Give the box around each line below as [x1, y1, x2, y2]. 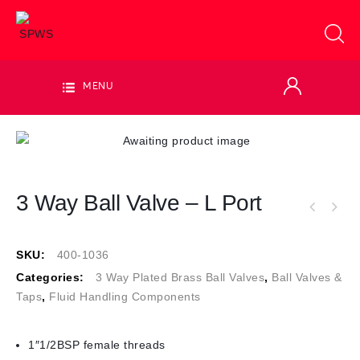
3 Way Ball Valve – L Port [16, 190, 262, 215]
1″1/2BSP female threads [28, 338, 166, 352]
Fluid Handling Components [49, 290, 201, 304]
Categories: [16, 271, 88, 284]
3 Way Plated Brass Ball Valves [96, 271, 264, 284]
